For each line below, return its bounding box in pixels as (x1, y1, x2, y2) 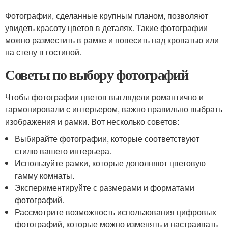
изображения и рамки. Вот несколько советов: (5, 116, 179, 127)
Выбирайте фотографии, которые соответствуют (15, 133, 200, 145)
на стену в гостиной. (5, 46, 81, 58)
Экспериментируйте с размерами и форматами (15, 182, 195, 193)
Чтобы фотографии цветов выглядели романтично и (5, 91, 204, 103)
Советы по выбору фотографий (5, 64, 188, 85)
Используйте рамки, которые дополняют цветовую (15, 157, 206, 169)
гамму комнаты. (15, 169, 75, 181)
